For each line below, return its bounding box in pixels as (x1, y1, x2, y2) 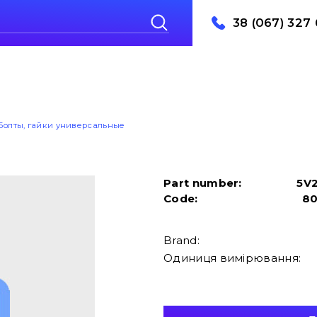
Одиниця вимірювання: (163, 250, 301, 265)
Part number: (163, 175, 242, 190)
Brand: (163, 233, 200, 247)
